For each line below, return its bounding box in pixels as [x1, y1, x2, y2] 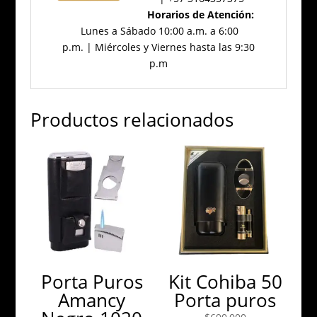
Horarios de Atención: [146, 7, 254, 21]
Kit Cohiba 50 [168, 269, 282, 295]
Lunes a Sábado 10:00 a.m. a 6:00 [81, 23, 239, 38]
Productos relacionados [30, 106, 234, 132]
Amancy [58, 287, 126, 313]
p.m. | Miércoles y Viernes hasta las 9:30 [62, 40, 255, 54]
